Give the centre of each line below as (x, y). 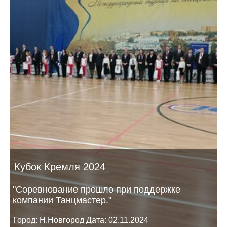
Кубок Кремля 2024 (60, 166)
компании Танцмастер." (62, 200)
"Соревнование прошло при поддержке (97, 189)
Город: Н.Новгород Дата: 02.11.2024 (80, 220)
